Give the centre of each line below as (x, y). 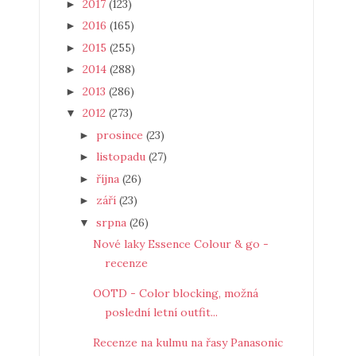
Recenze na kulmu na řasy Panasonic (188, 342)
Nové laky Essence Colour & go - (180, 244)
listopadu (122, 157)
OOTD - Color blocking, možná (175, 293)
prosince (121, 135)
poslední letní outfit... (161, 312)
